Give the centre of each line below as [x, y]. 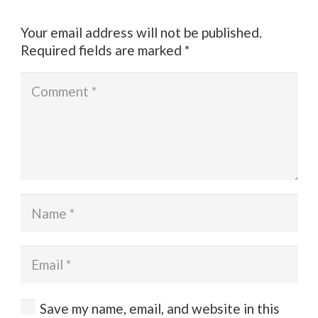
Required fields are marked [102, 50]
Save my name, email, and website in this [159, 308]
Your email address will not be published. [141, 33]
